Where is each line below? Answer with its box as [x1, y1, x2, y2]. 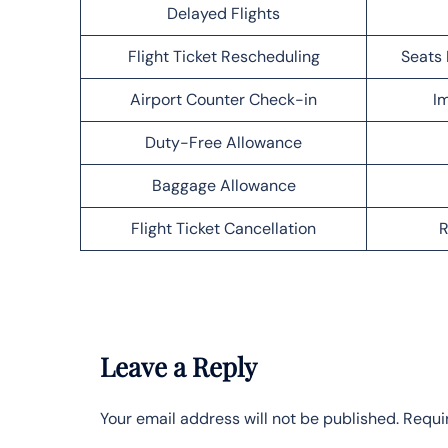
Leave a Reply [100, 348, 257, 384]
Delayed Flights [167, 2, 280, 24]
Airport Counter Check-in [130, 88, 317, 110]
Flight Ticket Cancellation [131, 217, 316, 239]
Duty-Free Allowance [145, 131, 302, 153]
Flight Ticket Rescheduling [127, 45, 320, 67]
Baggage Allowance [151, 174, 296, 196]
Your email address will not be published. [100, 407, 399, 429]
